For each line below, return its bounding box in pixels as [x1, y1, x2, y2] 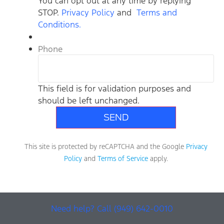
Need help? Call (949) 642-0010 [51, 203, 173, 214]
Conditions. [38, 19, 81, 30]
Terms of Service [97, 154, 148, 163]
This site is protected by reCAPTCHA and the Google [24, 142, 186, 151]
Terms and [136, 7, 177, 18]
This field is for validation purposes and [38, 83, 191, 94]
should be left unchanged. [38, 95, 139, 106]
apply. [148, 154, 168, 163]
